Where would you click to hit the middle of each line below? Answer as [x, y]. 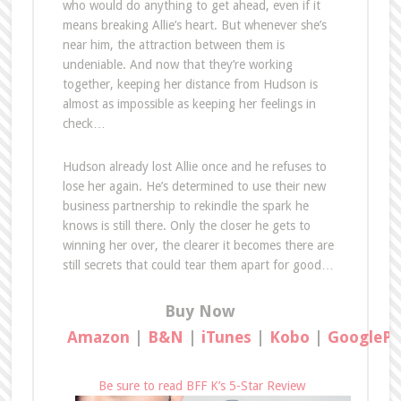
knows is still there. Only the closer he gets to [186, 225]
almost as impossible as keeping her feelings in [189, 103]
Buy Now [200, 311]
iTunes [226, 337]
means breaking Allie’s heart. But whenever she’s [194, 25]
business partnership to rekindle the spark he [185, 205]
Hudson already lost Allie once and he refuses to [194, 166]
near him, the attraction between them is [173, 44]
